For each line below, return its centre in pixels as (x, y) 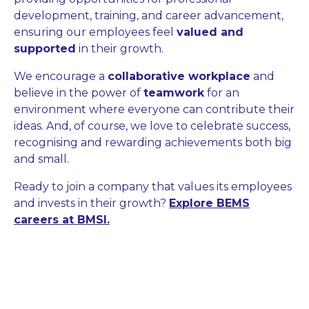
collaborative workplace (179, 76)
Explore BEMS (209, 203)
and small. (41, 159)
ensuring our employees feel (95, 32)
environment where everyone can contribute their (154, 109)
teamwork (174, 92)
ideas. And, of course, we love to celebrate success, (152, 126)
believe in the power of (79, 92)
